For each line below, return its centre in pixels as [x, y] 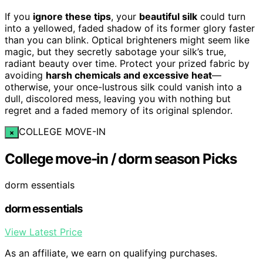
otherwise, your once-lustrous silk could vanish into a [123, 87]
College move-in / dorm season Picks [121, 159]
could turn [221, 17]
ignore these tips [72, 17]
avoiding [25, 75]
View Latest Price [43, 232]
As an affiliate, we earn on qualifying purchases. [111, 253]
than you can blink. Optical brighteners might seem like [127, 40]
